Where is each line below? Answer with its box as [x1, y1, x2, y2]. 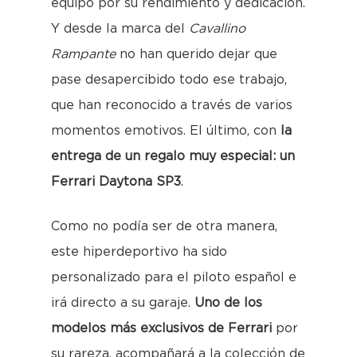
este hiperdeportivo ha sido [51, 245, 227, 258]
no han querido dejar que [116, 48, 277, 61]
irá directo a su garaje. [51, 296, 194, 309]
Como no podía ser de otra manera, [51, 220, 277, 233]
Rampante [51, 48, 116, 61]
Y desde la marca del [51, 22, 185, 35]
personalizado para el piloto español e [51, 271, 296, 284]
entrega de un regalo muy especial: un [51, 150, 295, 163]
